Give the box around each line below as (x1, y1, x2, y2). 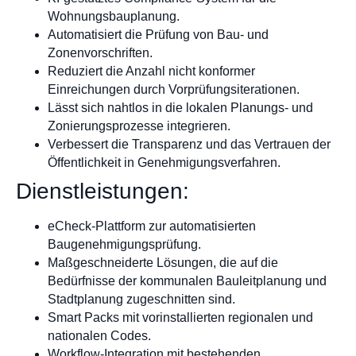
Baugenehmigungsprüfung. (48, 237, 201, 251)
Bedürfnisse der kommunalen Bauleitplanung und (48, 273, 327, 288)
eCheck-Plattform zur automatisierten (48, 219, 256, 233)
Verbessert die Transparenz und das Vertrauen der (48, 137, 331, 151)
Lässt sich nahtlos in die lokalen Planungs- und (48, 100, 313, 114)
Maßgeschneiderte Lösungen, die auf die (48, 255, 278, 269)
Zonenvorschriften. (48, 45, 153, 60)
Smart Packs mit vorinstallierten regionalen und (48, 310, 313, 324)
